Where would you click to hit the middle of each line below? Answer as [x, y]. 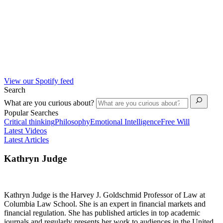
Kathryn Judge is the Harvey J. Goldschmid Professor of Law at [105, 195]
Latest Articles [26, 139]
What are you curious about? [50, 103]
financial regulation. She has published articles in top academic [102, 213]
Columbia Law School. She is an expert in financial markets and [105, 204]
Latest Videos [25, 130]
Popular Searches [31, 112]
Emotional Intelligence [125, 121]
